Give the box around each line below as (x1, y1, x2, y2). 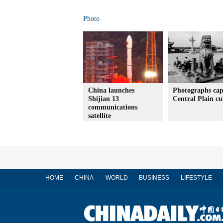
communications (88, 104, 137, 111)
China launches (88, 87, 134, 94)
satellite (88, 112, 111, 119)
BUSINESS (138, 174, 169, 181)
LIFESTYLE (180, 174, 212, 181)
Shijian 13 (88, 95, 119, 103)
